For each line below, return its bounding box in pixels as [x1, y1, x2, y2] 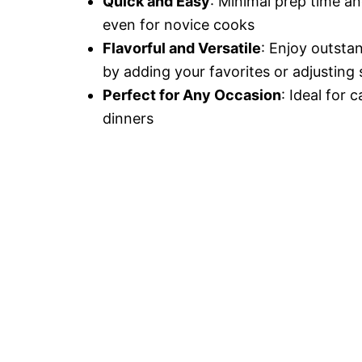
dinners [103, 110, 154, 127]
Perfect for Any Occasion [103, 86, 281, 103]
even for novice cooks [103, 16, 255, 33]
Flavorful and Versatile [103, 40, 261, 57]
